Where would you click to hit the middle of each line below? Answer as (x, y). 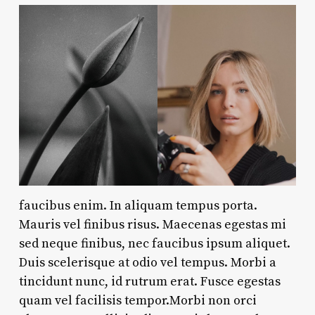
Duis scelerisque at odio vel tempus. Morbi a (147, 262)
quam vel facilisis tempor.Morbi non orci (137, 300)
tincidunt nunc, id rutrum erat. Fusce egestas (149, 281)
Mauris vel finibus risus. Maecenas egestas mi (152, 224)
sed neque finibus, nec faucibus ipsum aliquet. (154, 243)
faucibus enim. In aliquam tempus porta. (138, 205)
